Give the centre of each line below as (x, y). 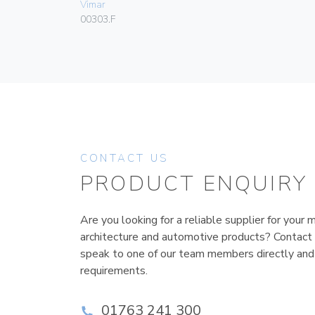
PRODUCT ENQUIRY (194, 184)
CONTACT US (124, 159)
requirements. (114, 271)
